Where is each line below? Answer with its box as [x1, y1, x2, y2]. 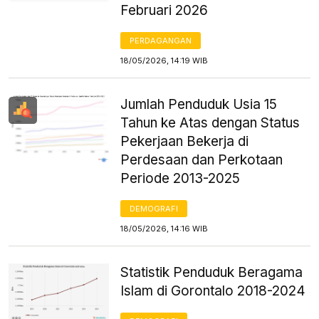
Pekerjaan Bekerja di [120, 132, 249, 150]
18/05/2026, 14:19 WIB [120, 55, 209, 66]
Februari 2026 [120, 1, 209, 19]
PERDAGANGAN [130, 35, 192, 46]
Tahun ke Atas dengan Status [120, 114, 300, 131]
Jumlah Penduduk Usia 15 [120, 95, 278, 113]
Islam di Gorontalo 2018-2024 [120, 282, 306, 299]
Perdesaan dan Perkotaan [120, 151, 283, 168]
